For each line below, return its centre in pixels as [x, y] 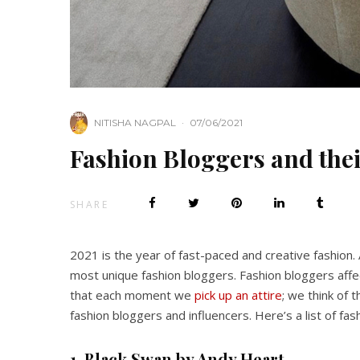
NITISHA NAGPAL [135, 123]
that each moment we [132, 295]
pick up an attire [238, 295]
